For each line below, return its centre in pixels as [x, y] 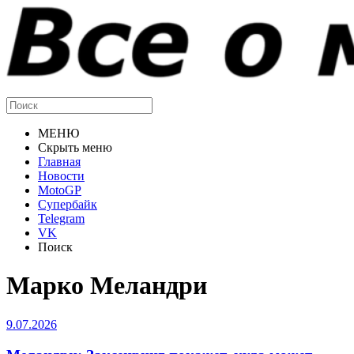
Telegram [61, 218]
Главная [59, 162]
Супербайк [68, 204]
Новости [61, 176]
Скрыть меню [75, 147]
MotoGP [60, 190]
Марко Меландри [107, 286]
